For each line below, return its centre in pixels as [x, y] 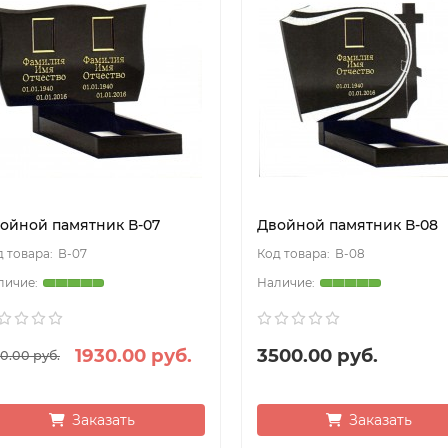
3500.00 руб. [317, 356]
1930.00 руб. [133, 356]
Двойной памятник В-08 [347, 225]
